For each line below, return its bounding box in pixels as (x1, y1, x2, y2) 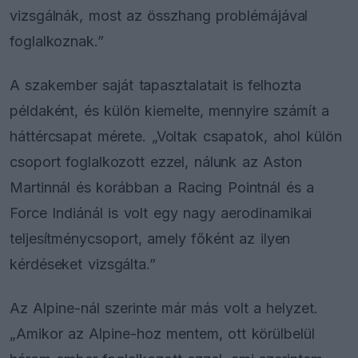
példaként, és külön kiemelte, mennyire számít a (10, 101, 330, 119)
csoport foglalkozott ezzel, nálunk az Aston (10, 153, 302, 170)
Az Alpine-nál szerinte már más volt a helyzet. (10, 300, 318, 317)
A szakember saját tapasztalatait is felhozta (10, 76, 301, 93)
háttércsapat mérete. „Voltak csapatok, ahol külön (10, 127, 342, 145)
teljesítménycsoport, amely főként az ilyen (10, 229, 291, 247)
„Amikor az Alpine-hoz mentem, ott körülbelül (10, 325, 315, 343)
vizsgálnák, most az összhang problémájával (10, 6, 308, 24)
